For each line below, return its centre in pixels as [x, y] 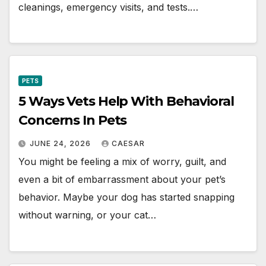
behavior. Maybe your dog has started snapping [126, 197]
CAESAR [128, 144]
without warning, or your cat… [87, 215]
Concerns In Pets [73, 121]
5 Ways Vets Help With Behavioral [126, 102]
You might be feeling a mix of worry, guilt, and [122, 162]
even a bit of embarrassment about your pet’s [122, 180]
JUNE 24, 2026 [61, 144]
